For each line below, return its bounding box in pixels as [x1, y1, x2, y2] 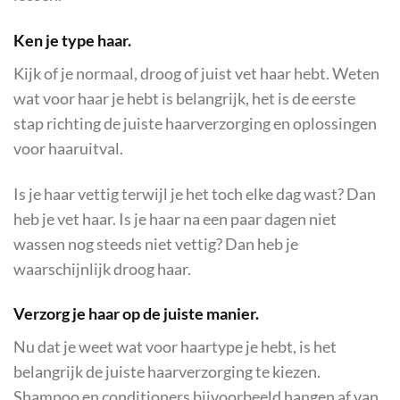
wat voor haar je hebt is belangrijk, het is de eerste [13, 88, 355, 108]
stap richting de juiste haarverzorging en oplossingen [13, 113, 377, 133]
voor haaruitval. [13, 138, 123, 158]
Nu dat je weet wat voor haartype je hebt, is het [13, 337, 337, 357]
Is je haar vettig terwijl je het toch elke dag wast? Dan [13, 184, 376, 204]
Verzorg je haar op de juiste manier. [13, 304, 259, 324]
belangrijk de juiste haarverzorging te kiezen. [13, 362, 321, 382]
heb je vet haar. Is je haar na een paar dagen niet [13, 209, 337, 229]
